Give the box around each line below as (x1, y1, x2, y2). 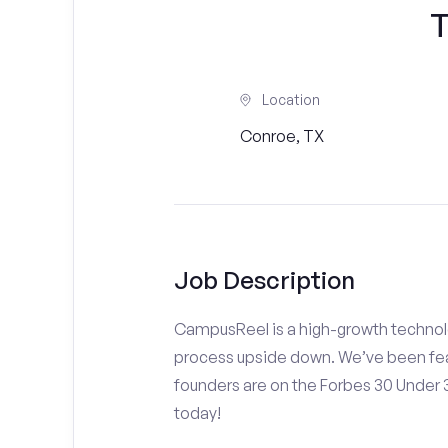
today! (173, 403, 221, 423)
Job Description (173, 265, 355, 295)
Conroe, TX (240, 126, 325, 146)
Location (262, 91, 321, 108)
